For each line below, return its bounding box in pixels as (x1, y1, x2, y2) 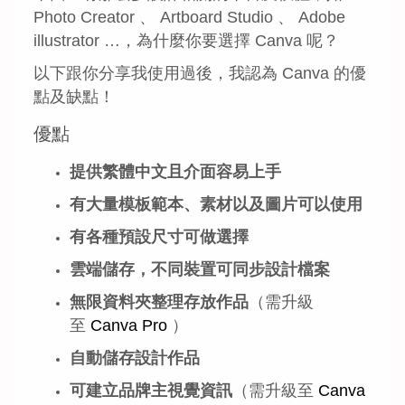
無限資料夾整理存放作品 (70, 292, 249, 311)
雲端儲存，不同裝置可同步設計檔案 (70, 259, 330, 278)
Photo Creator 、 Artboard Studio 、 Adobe (33, 8, 345, 27)
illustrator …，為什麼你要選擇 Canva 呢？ (33, 32, 339, 51)
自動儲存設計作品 (70, 348, 200, 367)
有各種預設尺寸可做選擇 (70, 227, 249, 246)
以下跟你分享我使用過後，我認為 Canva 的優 (33, 64, 366, 83)
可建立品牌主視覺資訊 (70, 381, 232, 400)
